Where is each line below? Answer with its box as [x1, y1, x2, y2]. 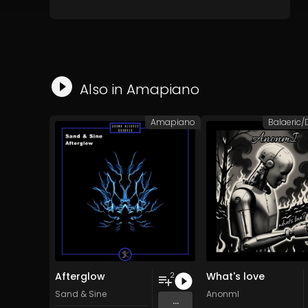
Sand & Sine [55, 288, 107, 300]
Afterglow [55, 269, 105, 283]
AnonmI [206, 288, 239, 300]
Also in [80, 80, 126, 99]
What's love [206, 269, 265, 283]
